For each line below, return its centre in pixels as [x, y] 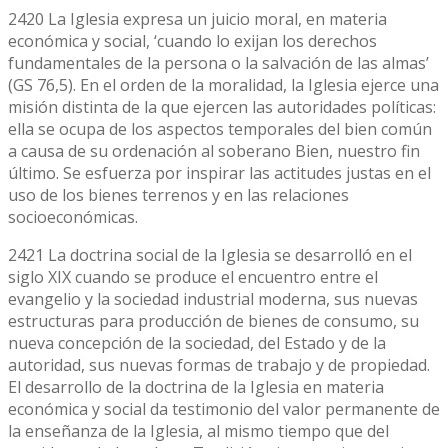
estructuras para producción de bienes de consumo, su [213, 320]
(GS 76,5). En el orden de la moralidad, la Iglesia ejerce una [223, 84]
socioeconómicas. [73, 216]
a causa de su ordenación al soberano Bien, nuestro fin [214, 150]
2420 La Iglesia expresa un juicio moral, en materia [197, 18]
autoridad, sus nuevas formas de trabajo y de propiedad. [219, 364]
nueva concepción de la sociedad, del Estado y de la [197, 342]
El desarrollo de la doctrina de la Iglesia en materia [196, 386]
